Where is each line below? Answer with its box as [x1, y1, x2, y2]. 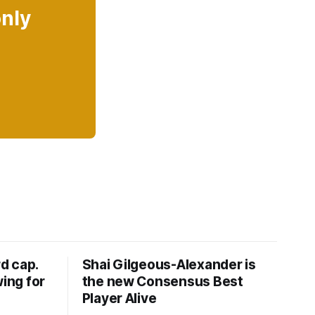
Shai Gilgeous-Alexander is [82, 256, 256, 273]
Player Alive [82, 290, 157, 307]
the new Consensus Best [82, 273, 243, 290]
